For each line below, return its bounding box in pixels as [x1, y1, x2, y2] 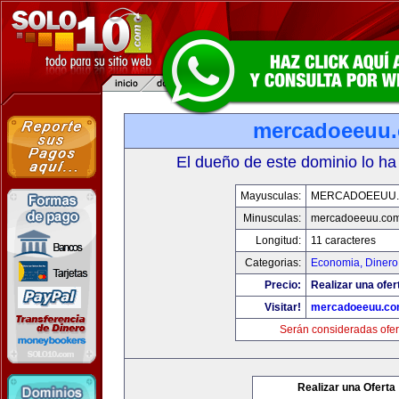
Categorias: [244, 256, 301, 269]
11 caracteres [310, 234, 376, 247]
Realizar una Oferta [297, 381, 395, 394]
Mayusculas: [240, 190, 301, 202]
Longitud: [255, 234, 301, 247]
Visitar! [264, 301, 301, 313]
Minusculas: [242, 212, 301, 224]
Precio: [264, 279, 301, 291]
